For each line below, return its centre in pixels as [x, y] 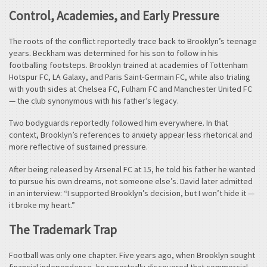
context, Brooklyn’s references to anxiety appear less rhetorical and [131, 135]
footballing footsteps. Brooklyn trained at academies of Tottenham [128, 65]
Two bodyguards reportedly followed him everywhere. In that [119, 123]
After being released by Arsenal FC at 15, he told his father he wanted [132, 169]
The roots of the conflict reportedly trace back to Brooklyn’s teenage [133, 41]
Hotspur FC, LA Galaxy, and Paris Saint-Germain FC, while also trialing [130, 77]
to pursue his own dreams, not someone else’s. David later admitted [131, 181]
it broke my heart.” [42, 205]
